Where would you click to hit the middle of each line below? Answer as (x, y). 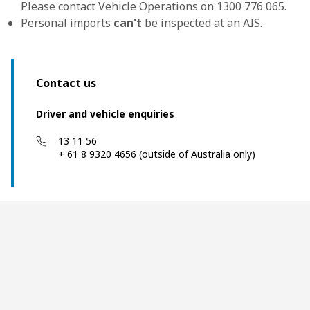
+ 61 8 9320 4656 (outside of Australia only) (157, 154)
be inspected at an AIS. (202, 23)
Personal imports (67, 23)
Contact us (66, 83)
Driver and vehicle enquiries (105, 114)
